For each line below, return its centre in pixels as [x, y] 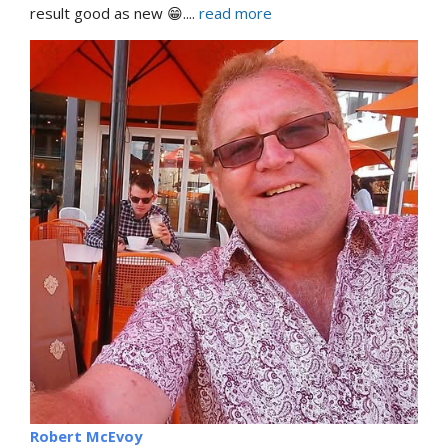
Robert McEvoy [86, 435]
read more [235, 12]
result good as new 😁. [108, 12]
